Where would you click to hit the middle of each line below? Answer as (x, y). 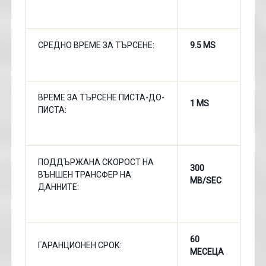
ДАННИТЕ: (58, 187)
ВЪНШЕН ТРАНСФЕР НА (84, 175)
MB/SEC (205, 180)
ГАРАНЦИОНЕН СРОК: (80, 245)
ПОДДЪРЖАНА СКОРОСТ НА (96, 162)
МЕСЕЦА (207, 252)
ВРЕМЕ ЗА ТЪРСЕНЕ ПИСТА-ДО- (101, 97)
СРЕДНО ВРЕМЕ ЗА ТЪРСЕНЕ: (96, 45)
